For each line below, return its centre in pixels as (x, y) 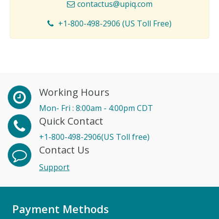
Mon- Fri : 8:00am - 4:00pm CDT (96, 108)
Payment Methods (61, 209)
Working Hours (74, 92)
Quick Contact (71, 121)
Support (54, 167)
